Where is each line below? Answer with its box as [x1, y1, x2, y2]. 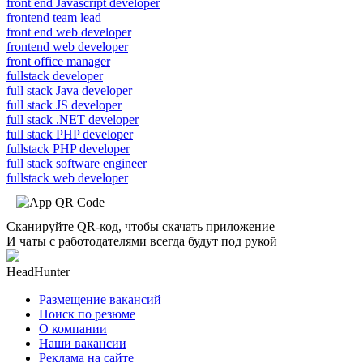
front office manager [6, 53, 110, 68]
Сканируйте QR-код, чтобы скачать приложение [6, 219, 275, 233]
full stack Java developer [6, 83, 132, 97]
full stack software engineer [6, 156, 147, 170]
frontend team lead [6, 10, 101, 24]
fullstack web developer [6, 170, 128, 185]
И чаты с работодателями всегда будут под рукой [6, 233, 277, 248]
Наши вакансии [39, 335, 126, 350]
